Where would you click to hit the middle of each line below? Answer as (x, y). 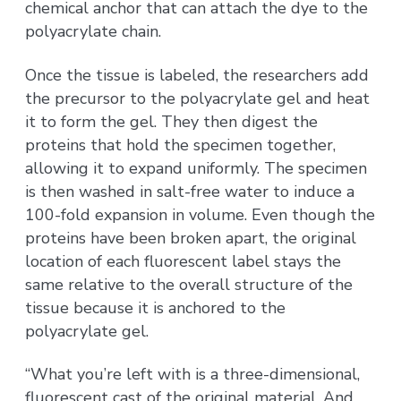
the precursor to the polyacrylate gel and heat (198, 98)
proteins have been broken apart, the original (191, 238)
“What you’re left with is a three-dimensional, (193, 375)
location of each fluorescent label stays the (183, 261)
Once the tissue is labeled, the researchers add (197, 75)
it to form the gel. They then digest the (172, 121)
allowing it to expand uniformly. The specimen (196, 168)
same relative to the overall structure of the (189, 284)
